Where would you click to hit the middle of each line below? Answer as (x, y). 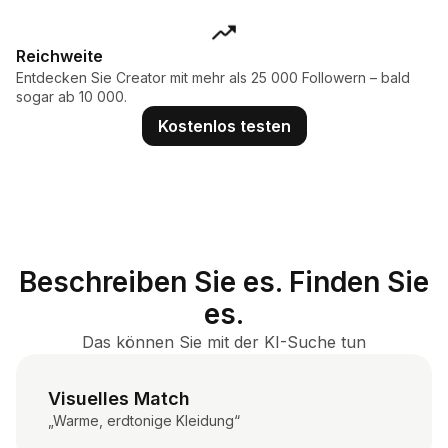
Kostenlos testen (224, 126)
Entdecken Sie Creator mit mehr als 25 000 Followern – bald (213, 78)
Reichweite (59, 56)
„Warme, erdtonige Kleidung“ (144, 421)
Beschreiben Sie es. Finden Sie (224, 282)
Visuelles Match (119, 399)
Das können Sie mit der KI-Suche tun (224, 342)
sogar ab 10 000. (71, 97)
